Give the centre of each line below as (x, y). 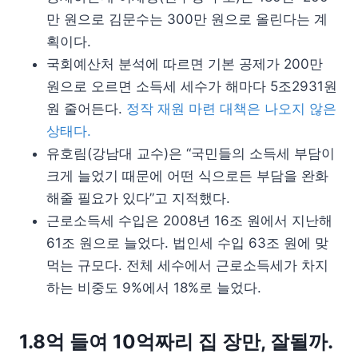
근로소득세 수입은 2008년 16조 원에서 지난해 (189, 220)
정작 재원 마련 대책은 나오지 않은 (231, 108)
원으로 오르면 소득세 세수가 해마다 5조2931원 (192, 86)
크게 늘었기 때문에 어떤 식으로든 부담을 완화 (187, 175)
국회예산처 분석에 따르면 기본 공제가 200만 (185, 64)
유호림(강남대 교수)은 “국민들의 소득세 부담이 (191, 153)
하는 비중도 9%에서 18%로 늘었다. (154, 287)
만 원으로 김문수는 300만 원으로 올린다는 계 (187, 19)
